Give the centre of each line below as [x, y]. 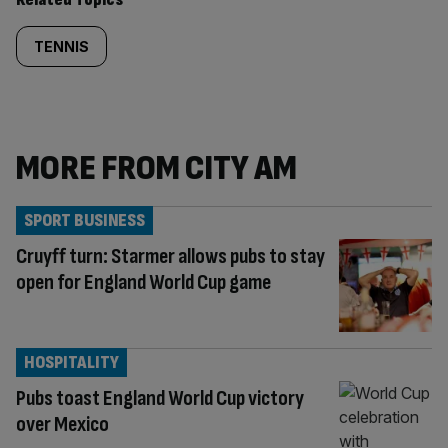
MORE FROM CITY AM [156, 168]
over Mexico [62, 424]
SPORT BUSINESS [84, 220]
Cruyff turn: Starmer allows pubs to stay [170, 256]
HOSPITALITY [71, 362]
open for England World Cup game [143, 282]
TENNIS [61, 46]
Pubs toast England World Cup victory [160, 398]
